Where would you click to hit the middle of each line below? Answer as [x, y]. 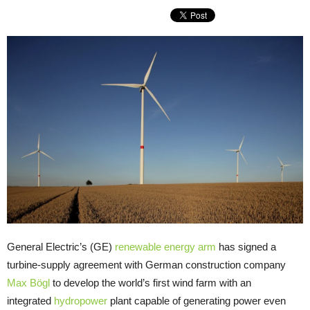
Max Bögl [28, 282]
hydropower [81, 300]
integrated [30, 300]
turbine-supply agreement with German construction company [146, 264]
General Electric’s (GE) [61, 246]
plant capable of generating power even [197, 300]
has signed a [246, 246]
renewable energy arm [165, 246]
